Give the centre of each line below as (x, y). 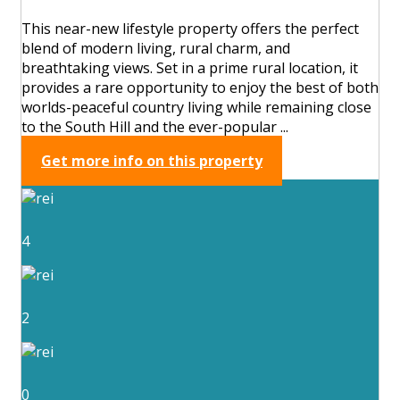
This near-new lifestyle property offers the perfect (190, 28)
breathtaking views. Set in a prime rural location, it (190, 67)
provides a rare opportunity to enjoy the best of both (200, 87)
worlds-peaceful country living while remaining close (196, 107)
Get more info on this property (152, 160)
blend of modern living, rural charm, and (156, 48)
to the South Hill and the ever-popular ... (155, 126)
